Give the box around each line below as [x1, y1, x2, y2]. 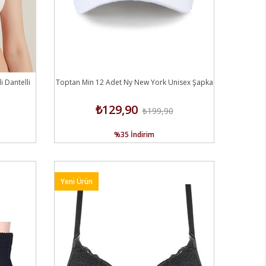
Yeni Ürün [61, 176, 93, 186]
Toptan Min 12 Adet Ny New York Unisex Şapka [55, 77, 213, 87]
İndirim [131, 129, 154, 140]
